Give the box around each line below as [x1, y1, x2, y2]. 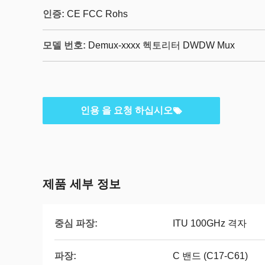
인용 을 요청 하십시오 [80, 105, 173, 115]
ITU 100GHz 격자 [173, 218, 247, 228]
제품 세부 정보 [43, 177, 121, 190]
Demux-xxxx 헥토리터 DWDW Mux [88, 40, 235, 50]
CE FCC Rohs [67, 9, 128, 19]
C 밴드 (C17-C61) [173, 251, 248, 261]
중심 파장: [54, 218, 98, 228]
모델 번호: [43, 40, 86, 50]
